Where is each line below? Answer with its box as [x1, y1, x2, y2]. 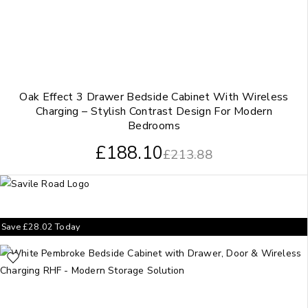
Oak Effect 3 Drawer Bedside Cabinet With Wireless [19, 89, 289, 104]
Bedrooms [128, 118, 180, 133]
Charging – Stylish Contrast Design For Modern [35, 103, 273, 119]
